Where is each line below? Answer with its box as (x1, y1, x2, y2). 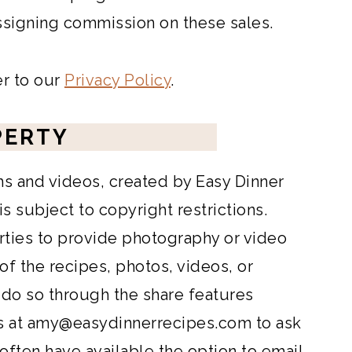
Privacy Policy (64, 71, 170, 90)
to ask (251, 313, 302, 332)
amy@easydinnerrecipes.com (27, 313, 251, 332)
